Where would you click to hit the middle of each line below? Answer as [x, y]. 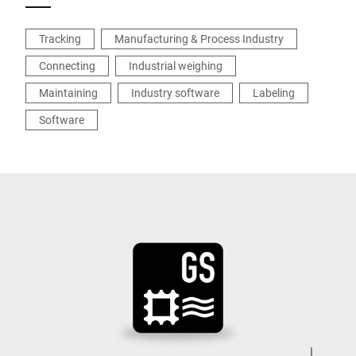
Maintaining [68, 93]
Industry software [175, 93]
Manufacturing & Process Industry [199, 39]
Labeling [274, 93]
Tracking [60, 39]
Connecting [67, 66]
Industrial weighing [176, 66]
